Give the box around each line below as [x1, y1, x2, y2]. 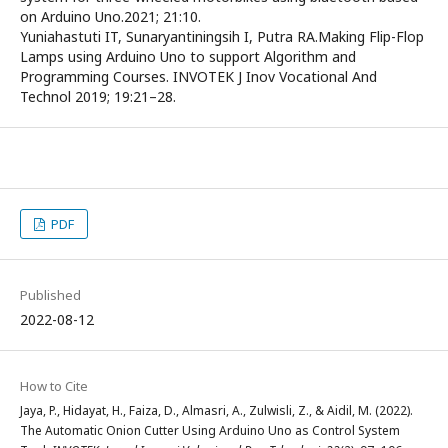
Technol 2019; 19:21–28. [20, 87, 176, 106]
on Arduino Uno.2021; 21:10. [20, 7, 201, 26]
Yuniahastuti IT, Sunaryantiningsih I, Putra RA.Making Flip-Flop [20, 27, 424, 46]
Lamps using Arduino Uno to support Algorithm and [20, 47, 356, 66]
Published [20, 286, 81, 304]
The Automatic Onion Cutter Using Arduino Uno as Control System [20, 422, 400, 439]
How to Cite [20, 377, 88, 395]
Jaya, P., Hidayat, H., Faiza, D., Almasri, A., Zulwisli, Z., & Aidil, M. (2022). [20, 402, 413, 419]
